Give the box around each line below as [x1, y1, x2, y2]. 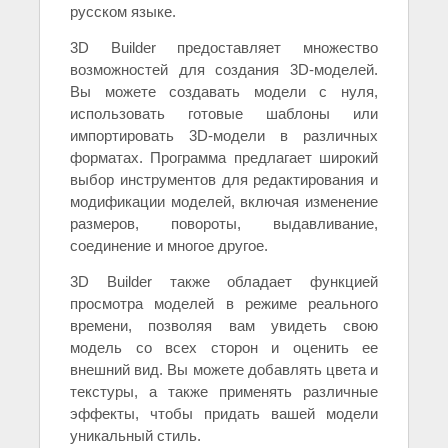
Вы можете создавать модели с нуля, [70, 83, 378, 101]
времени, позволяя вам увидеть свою [70, 317, 378, 335]
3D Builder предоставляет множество [70, 39, 378, 57]
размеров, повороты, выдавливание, [70, 215, 378, 233]
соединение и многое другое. [70, 237, 268, 255]
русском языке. [70, 3, 176, 21]
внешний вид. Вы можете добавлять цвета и [70, 361, 378, 379]
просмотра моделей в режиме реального [70, 295, 378, 313]
